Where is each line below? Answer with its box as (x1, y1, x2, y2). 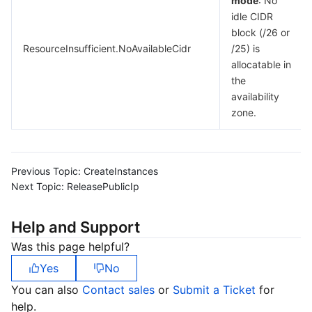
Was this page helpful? (11, 240, 130, 253)
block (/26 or (231, 26, 290, 38)
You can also (11, 283, 82, 297)
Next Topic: (11, 180, 64, 192)
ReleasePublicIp (67, 180, 139, 192)
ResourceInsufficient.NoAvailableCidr (23, 42, 191, 54)
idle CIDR (231, 10, 273, 22)
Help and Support (11, 218, 140, 236)
